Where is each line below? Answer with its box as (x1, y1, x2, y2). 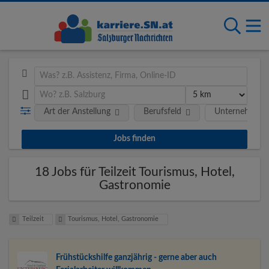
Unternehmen (214, 107, 265, 116)
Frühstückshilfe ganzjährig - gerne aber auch (56, 253, 217, 262)
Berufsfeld (143, 107, 181, 116)
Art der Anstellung (43, 107, 110, 116)
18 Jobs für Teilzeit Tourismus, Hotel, (34, 165, 235, 178)
